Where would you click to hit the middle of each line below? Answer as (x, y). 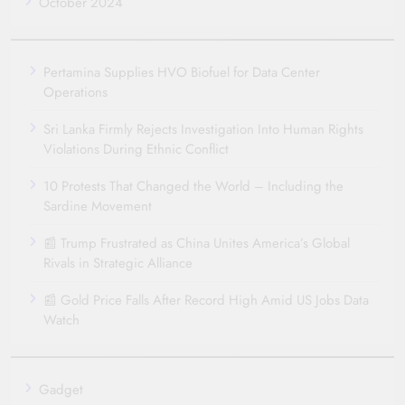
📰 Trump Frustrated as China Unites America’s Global (197, 243)
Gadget (61, 389)
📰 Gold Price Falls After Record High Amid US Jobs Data (206, 300)
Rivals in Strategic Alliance (118, 263)
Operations (75, 92)
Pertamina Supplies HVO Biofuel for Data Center (182, 72)
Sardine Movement (98, 206)
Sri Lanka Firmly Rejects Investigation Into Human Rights (203, 129)
